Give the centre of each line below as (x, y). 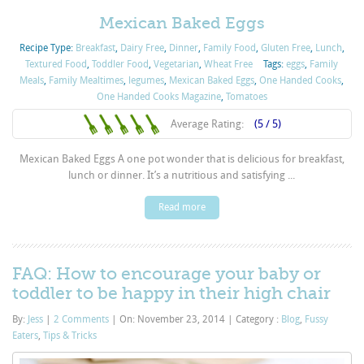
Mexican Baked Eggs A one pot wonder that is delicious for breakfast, (182, 158)
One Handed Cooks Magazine (158, 96)
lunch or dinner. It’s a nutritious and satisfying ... (182, 175)
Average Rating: (208, 123)
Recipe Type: (47, 48)
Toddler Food (121, 64)
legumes (147, 80)
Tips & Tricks (70, 335)
